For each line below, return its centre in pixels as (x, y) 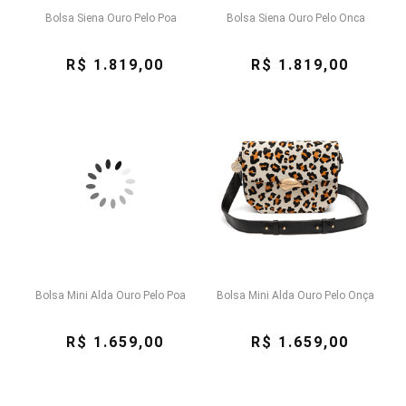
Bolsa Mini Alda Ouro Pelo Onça (295, 295)
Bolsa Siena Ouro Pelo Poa (111, 18)
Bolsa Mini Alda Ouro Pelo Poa (111, 295)
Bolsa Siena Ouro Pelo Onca (295, 18)
